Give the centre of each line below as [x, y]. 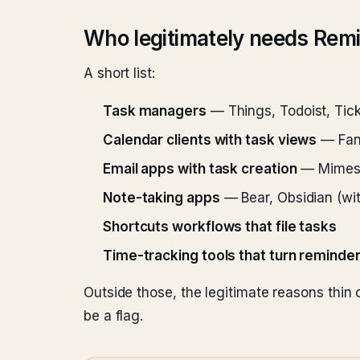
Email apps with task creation [200, 169]
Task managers [155, 111]
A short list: [119, 73]
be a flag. [114, 316]
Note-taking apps [162, 198]
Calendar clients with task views [210, 140]
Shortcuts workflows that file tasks [220, 227]
